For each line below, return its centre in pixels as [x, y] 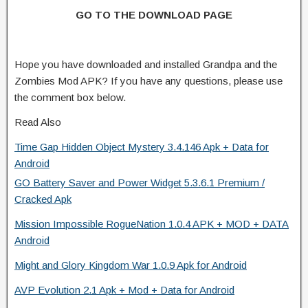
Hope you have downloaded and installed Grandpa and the [146, 65]
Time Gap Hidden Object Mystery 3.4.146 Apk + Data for [142, 147]
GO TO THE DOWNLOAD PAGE [154, 15]
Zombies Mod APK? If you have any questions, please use [148, 81]
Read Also [38, 122]
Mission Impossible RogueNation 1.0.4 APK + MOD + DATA [152, 224]
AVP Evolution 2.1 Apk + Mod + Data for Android [124, 290]
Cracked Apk [43, 199]
